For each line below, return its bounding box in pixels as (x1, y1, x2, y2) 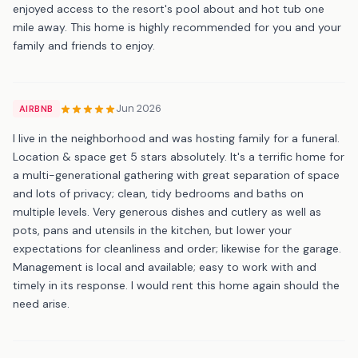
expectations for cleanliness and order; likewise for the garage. (13, 241, 341, 256)
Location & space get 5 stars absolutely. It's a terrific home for (13, 149, 344, 164)
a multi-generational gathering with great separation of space (13, 167, 340, 182)
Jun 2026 (115, 101, 161, 116)
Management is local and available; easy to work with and (13, 259, 316, 274)
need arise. (13, 296, 70, 311)
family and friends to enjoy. (13, 38, 155, 53)
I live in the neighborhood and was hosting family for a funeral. (13, 130, 340, 145)
